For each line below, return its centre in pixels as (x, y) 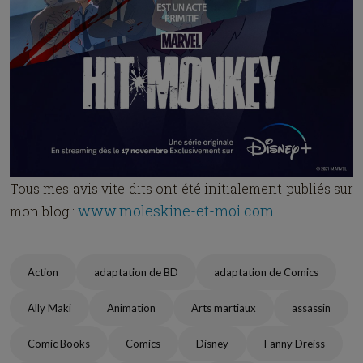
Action (43, 272)
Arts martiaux (224, 308)
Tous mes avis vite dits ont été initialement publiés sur (181, 188)
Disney (212, 344)
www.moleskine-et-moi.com (176, 211)
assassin (311, 308)
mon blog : (44, 211)
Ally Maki (49, 308)
